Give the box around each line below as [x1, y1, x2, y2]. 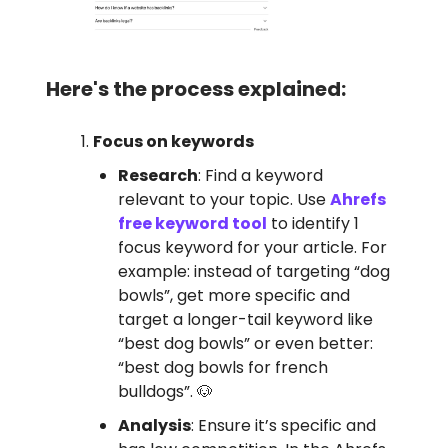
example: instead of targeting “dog [118, 260, 390, 284]
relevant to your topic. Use [118, 188, 330, 212]
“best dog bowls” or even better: [118, 332, 373, 356]
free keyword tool [118, 212, 267, 236]
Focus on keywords [93, 130, 254, 154]
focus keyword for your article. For [118, 236, 387, 260]
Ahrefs [330, 188, 386, 212]
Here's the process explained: [46, 75, 346, 104]
